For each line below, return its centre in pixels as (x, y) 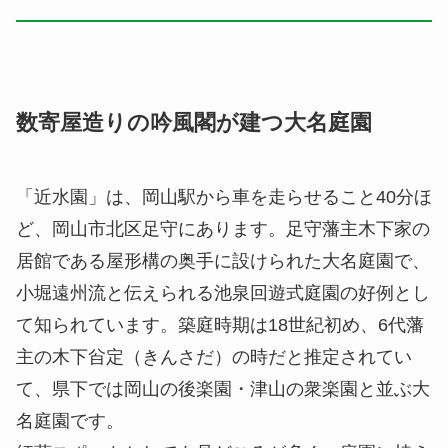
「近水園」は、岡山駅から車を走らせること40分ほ (224, 197)
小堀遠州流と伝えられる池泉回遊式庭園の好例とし (223, 293)
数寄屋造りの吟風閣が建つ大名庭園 (194, 123)
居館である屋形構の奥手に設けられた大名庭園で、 (223, 261)
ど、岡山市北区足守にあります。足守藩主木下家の (223, 229)
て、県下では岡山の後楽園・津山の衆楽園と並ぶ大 (223, 389)
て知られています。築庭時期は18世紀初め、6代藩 (220, 325)
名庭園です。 (70, 421)
